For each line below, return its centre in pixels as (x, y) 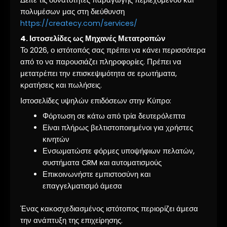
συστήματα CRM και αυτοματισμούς (102, 162)
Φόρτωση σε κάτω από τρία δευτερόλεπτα (114, 116)
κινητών (56, 139)
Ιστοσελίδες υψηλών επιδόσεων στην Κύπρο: (96, 101)
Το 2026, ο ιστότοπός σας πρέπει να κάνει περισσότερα (113, 50)
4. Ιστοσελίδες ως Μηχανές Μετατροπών (93, 39)
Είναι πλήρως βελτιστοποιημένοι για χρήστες (118, 127)
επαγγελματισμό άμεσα (82, 186)
